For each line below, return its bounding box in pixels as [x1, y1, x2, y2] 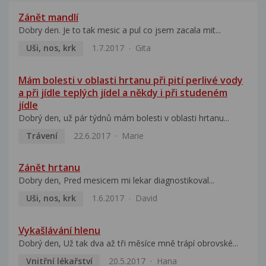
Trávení [26, 129, 58, 141]
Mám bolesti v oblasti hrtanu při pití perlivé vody [18, 73, 243, 87]
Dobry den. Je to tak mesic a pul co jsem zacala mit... [18, 24, 221, 36]
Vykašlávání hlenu [18, 224, 100, 237]
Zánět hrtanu [18, 161, 80, 175]
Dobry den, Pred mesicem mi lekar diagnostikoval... [18, 175, 214, 186]
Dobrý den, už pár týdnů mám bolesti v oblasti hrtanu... [18, 112, 229, 123]
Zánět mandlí [18, 11, 78, 24]
